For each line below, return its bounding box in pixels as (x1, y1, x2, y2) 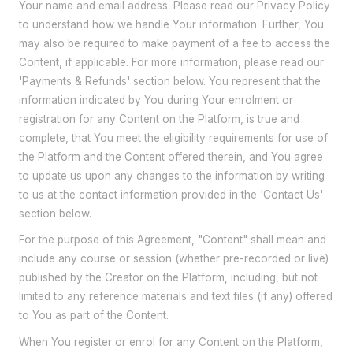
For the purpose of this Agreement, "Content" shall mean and (19, 233, 326, 247)
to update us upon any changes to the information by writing (19, 169, 325, 182)
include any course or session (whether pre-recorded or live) (19, 252, 329, 266)
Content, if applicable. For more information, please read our (19, 55, 324, 69)
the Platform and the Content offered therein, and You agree (19, 150, 323, 163)
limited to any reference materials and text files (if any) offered (19, 290, 333, 303)
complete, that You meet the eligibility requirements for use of (19, 131, 328, 144)
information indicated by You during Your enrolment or (19, 93, 293, 106)
